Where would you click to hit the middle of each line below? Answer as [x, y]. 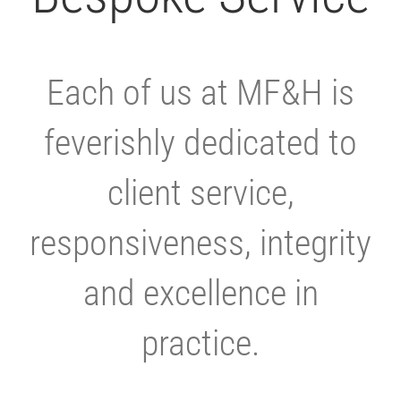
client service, [200, 193]
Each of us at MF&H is [200, 93]
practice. [200, 344]
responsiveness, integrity [200, 243]
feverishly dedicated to [200, 143]
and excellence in [200, 294]
